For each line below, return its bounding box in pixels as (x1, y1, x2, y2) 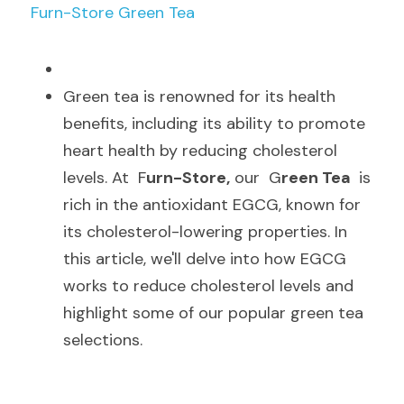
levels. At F (63, 167, 146, 188)
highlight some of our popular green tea (63, 302, 363, 324)
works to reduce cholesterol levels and (63, 275, 353, 297)
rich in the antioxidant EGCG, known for (63, 194, 361, 216)
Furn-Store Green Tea (31, 2, 195, 23)
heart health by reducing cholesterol (63, 140, 337, 161)
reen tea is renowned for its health (76, 86, 335, 107)
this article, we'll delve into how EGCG (63, 248, 346, 270)
